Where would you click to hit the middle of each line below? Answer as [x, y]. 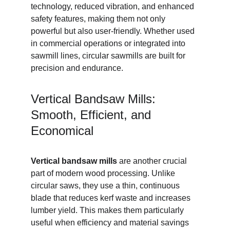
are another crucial [153, 161]
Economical [62, 131]
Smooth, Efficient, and [93, 115]
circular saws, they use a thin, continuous [106, 186]
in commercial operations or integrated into [109, 43]
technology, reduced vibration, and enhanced [113, 6]
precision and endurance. [77, 68]
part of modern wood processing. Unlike [104, 173]
